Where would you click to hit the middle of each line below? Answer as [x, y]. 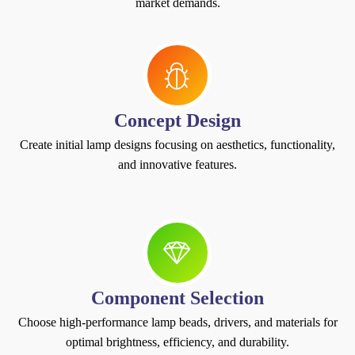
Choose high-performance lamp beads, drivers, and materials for [177, 322]
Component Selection [177, 298]
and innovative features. [177, 164]
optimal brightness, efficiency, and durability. [177, 342]
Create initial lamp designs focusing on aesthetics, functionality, [177, 144]
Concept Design [177, 120]
